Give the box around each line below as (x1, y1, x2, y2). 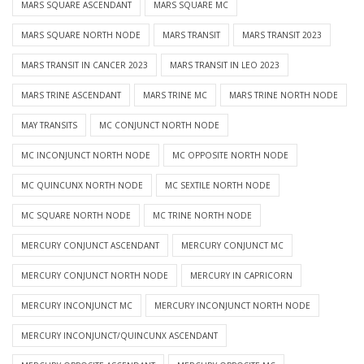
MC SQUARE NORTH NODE (21, 210, 131, 222)
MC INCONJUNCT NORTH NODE (21, 149, 150, 162)
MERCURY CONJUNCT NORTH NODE (21, 270, 168, 282)
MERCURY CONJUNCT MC (181, 240, 284, 252)
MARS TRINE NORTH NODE (229, 89, 338, 102)
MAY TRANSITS (21, 119, 77, 132)
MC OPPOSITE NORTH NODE (172, 149, 288, 162)
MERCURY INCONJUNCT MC (21, 300, 132, 312)
